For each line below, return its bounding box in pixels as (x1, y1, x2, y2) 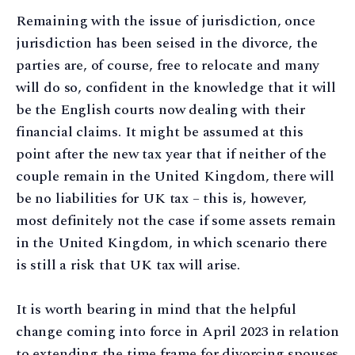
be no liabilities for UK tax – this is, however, (16, 187, 307, 209)
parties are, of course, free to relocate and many (16, 54, 320, 76)
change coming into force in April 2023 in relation (16, 321, 340, 343)
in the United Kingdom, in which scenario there (16, 231, 327, 254)
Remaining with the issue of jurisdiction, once (16, 10, 315, 32)
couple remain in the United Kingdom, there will (16, 165, 334, 187)
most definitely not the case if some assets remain (16, 209, 337, 231)
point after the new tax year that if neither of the (16, 143, 326, 165)
